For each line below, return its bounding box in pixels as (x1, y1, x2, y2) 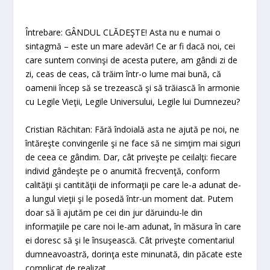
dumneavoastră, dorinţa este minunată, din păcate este (25, 248, 243, 260)
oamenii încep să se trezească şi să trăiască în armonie (25, 82, 240, 94)
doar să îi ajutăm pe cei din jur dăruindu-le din (25, 206, 203, 218)
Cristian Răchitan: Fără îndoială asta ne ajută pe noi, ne (25, 123, 240, 135)
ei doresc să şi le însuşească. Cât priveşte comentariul (25, 234, 235, 246)
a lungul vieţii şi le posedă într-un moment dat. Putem (25, 192, 234, 204)
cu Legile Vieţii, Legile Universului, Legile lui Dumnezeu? (25, 96, 240, 108)
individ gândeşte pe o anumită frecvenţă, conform (25, 165, 221, 177)
